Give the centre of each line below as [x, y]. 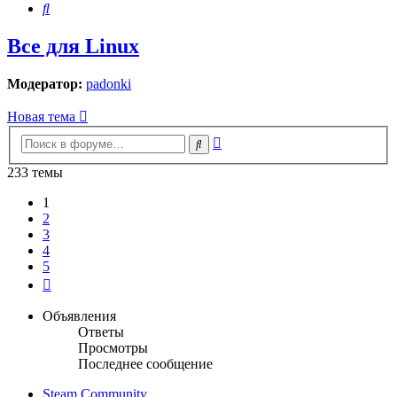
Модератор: [45, 84]
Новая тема [41, 117]
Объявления [79, 315]
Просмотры [113, 347]
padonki [109, 84]
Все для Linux [73, 47]
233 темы [35, 172]
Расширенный [264, 139]
